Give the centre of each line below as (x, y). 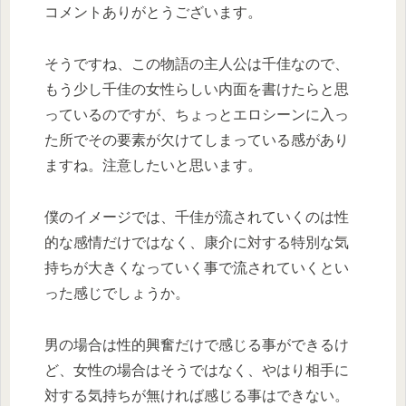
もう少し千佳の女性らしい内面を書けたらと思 (197, 90)
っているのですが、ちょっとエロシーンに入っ (197, 115)
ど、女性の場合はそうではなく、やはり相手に (197, 370)
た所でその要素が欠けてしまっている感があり (197, 140)
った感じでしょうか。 (117, 293)
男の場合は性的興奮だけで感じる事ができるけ (197, 344)
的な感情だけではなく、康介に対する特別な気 (197, 242)
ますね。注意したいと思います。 (153, 166)
